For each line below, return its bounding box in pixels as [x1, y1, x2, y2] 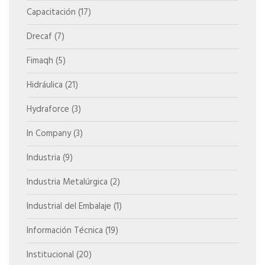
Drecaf [27, 29, 52, 44]
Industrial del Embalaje [27, 199, 111, 214]
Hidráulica [27, 77, 63, 92]
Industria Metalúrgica [27, 174, 108, 189]
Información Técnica [27, 223, 103, 238]
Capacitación [27, 5, 76, 20]
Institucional [27, 247, 74, 262]
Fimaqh [27, 53, 53, 68]
